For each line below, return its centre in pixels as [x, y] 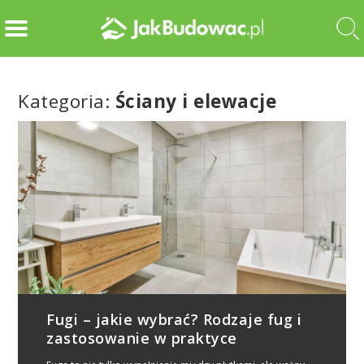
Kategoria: [67, 101]
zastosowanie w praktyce [142, 338]
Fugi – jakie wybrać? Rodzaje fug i [174, 319]
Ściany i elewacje [196, 101]
